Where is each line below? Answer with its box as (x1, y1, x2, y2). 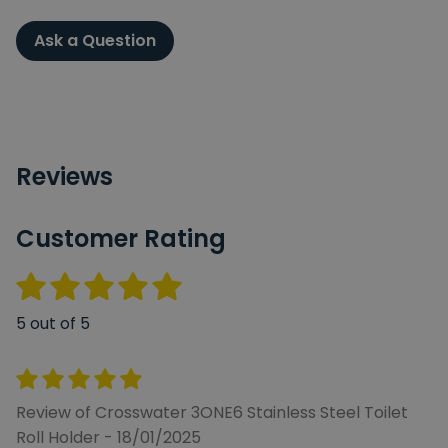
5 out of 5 (16, 312, 90, 336)
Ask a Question (34, 28, 156, 52)
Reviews (16, 159, 113, 193)
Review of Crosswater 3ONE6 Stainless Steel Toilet (16, 400, 408, 424)
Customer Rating (16, 221, 226, 255)
